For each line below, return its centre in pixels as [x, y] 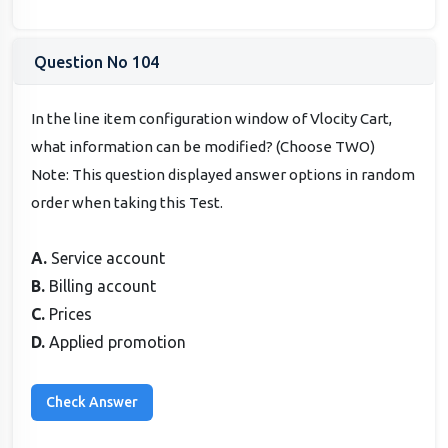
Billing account [103, 285]
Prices [71, 313]
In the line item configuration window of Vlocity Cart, [212, 118]
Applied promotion [118, 341]
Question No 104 [96, 62]
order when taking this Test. [127, 202]
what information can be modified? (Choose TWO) [203, 146]
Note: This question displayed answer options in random [223, 174]
